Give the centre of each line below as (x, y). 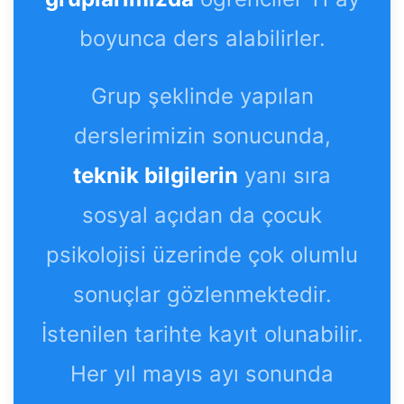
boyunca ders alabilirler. (202, 38)
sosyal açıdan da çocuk (202, 215)
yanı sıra (288, 175)
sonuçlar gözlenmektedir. (202, 294)
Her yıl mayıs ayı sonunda (202, 373)
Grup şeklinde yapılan (202, 96)
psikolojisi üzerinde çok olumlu (202, 254)
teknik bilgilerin (156, 175)
